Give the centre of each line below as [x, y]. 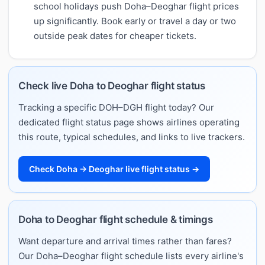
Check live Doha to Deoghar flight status [112, 85]
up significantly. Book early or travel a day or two [135, 21]
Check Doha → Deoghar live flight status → [114, 169]
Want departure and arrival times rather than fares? [125, 241]
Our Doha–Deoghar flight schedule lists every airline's [131, 256]
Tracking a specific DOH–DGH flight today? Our [116, 107]
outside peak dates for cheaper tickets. [115, 35]
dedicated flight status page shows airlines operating [129, 122]
